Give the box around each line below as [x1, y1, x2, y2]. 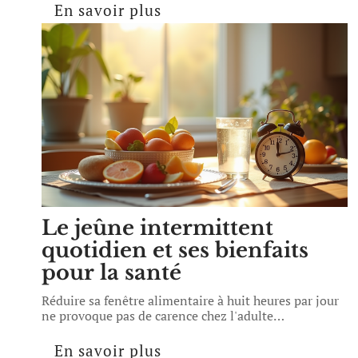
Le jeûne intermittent [42, 215, 273, 241]
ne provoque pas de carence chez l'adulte [42, 307, 273, 324]
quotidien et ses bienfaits [42, 237, 308, 263]
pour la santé [42, 260, 181, 285]
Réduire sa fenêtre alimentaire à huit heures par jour [42, 292, 339, 309]
